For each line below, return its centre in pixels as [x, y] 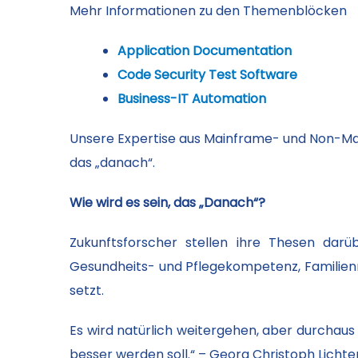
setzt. [87, 290]
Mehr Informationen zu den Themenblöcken [208, 11]
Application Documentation [205, 51]
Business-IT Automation [192, 99]
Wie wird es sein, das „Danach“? [167, 203]
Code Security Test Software [207, 75]
